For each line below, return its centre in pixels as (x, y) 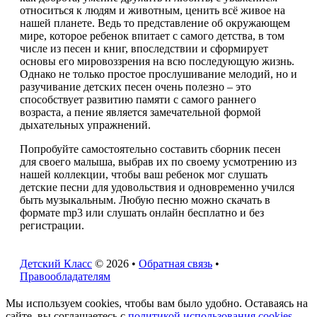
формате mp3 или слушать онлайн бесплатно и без (142, 212)
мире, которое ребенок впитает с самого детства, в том (152, 35)
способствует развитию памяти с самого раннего (138, 99)
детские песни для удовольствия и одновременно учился (157, 187)
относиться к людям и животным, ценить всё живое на (152, 10)
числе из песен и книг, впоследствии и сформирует (144, 48)
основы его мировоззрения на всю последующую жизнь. (157, 61)
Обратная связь (175, 263)
